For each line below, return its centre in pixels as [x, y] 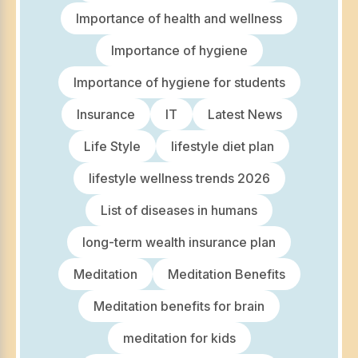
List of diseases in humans [179, 211]
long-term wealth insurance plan [179, 243]
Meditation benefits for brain [179, 306]
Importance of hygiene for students [179, 83]
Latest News [245, 115]
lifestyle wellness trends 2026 [179, 179]
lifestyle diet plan [223, 147]
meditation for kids [179, 338]
